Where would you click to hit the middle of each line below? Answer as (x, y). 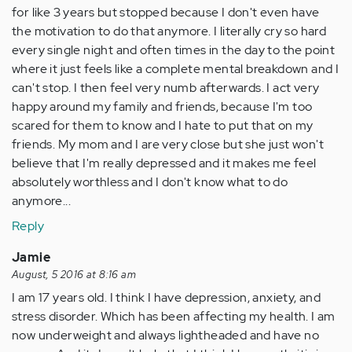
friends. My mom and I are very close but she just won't (168, 145)
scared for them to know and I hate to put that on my (163, 126)
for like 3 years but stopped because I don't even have (166, 13)
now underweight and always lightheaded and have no (165, 335)
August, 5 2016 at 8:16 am (74, 275)
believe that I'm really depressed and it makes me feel (164, 163)
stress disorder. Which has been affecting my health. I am (174, 317)
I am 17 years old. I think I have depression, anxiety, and (167, 298)
